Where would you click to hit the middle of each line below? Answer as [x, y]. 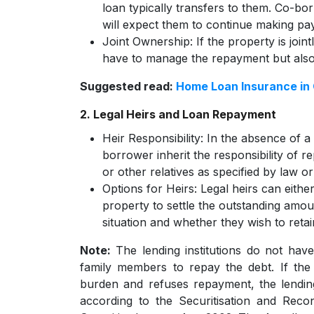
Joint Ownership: [148, 41]
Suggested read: [128, 86]
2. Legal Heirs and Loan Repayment [178, 114]
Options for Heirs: [150, 189]
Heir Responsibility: [153, 138]
